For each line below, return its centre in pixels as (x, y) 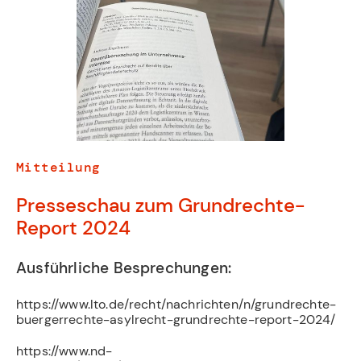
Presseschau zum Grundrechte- (160, 205)
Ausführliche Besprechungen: (124, 268)
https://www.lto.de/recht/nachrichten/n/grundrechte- (176, 305)
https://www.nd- (64, 351)
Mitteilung (58, 168)
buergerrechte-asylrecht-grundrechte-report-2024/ (176, 320)
